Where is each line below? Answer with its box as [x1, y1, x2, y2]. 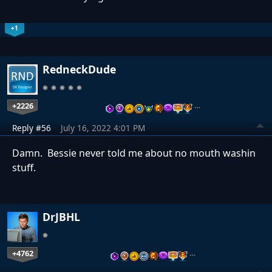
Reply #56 [12, 121, 51, 134]
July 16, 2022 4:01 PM [61, 121, 145, 134]
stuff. [12, 160, 36, 174]
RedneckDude [42, 61, 116, 76]
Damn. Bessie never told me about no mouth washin [12, 146, 256, 160]
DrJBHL [42, 209, 80, 224]
